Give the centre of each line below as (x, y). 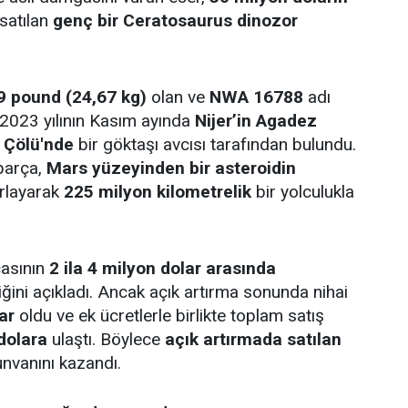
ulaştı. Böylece (106, 339)
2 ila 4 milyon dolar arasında (163, 268)
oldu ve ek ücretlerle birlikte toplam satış (169, 315)
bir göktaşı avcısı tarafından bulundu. (215, 144)
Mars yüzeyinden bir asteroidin (171, 168)
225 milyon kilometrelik (158, 191)
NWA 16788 (256, 97)
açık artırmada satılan (253, 339)
